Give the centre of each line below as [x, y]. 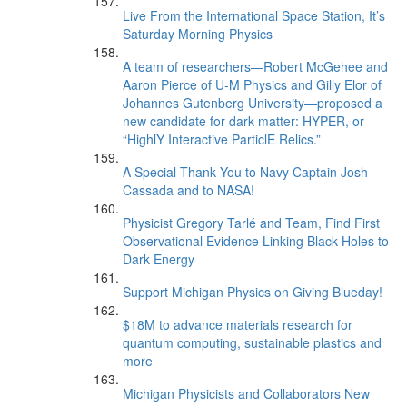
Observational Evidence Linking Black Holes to [256, 241]
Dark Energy [159, 259]
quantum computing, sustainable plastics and [252, 342]
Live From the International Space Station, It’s [254, 15]
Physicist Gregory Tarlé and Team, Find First [251, 223]
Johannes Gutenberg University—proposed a [253, 103]
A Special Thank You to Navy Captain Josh [245, 172]
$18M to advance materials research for [238, 324]
